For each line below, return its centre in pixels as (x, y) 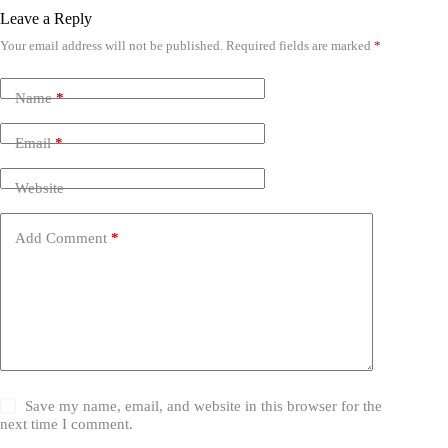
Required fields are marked (300, 46)
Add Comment (61, 237)
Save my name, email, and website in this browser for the (204, 406)
